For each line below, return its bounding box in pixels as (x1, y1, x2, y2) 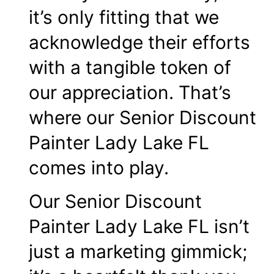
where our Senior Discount (29, 106, 256, 128)
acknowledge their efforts (29, 31, 250, 53)
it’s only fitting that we (29, 6, 219, 28)
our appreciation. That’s (29, 81, 231, 103)
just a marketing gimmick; (29, 240, 247, 263)
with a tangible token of (29, 56, 231, 78)
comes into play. (29, 156, 169, 179)
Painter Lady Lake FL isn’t (29, 215, 250, 238)
